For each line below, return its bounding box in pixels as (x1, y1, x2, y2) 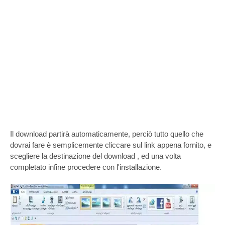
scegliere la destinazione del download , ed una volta (10, 152, 181, 160)
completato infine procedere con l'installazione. (10, 163, 162, 171)
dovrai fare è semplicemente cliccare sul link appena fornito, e (10, 141, 211, 149)
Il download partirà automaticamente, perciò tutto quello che (10, 130, 203, 138)
